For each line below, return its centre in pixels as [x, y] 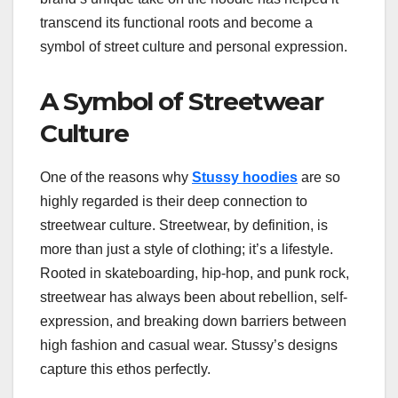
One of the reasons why [116, 177]
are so [319, 177]
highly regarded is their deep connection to [174, 201]
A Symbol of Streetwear [182, 101]
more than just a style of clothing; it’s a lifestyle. [187, 249]
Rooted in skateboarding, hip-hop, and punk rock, [195, 273]
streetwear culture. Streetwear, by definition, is [184, 225]
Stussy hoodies [245, 177]
